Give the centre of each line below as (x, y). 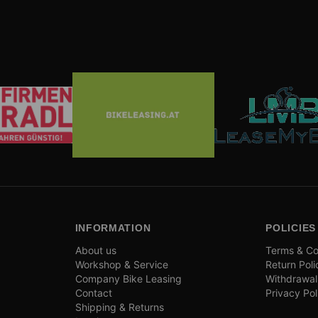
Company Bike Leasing (128, 279)
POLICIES (291, 228)
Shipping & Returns (119, 307)
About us (95, 250)
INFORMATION (113, 228)
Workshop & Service (121, 264)
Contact (93, 293)
